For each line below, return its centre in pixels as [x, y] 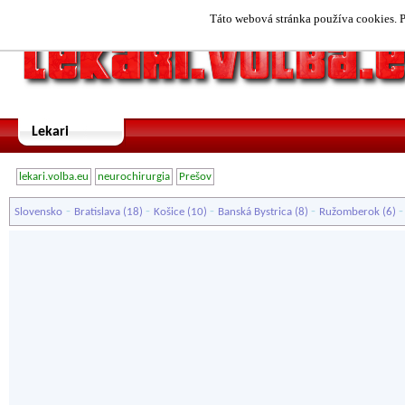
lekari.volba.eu [54, 177]
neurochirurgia [134, 177]
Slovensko [38, 212]
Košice [169, 212]
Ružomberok [349, 212]
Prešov [195, 177]
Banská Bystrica [255, 212]
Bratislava [97, 212]
